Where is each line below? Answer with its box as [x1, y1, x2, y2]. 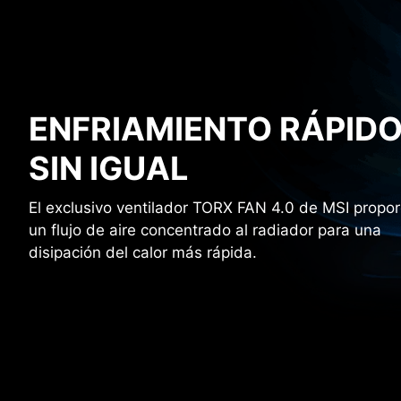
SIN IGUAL [29, 148, 188, 188]
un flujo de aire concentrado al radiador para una [29, 220, 381, 239]
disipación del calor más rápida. [29, 243, 257, 261]
